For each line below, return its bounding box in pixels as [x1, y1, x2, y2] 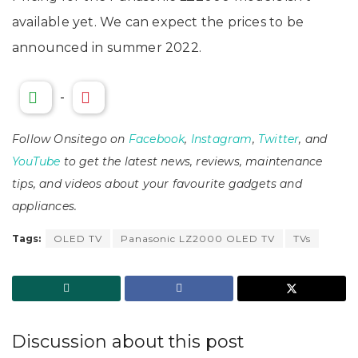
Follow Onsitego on [12, 132, 129, 147]
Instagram [190, 132, 253, 147]
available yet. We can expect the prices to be [12, 14, 304, 30]
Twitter [258, 132, 300, 147]
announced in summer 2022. [12, 40, 201, 56]
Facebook [128, 132, 185, 147]
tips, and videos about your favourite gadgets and [12, 177, 302, 192]
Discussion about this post [12, 331, 244, 352]
